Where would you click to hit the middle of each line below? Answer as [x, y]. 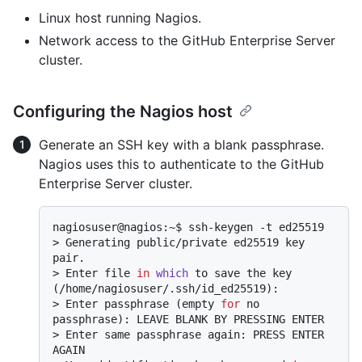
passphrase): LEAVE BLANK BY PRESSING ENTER [188, 319]
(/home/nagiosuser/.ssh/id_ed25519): [166, 288]
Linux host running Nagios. [120, 17]
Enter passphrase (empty [143, 303]
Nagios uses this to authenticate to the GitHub [181, 164]
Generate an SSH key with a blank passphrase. [181, 144]
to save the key [240, 273]
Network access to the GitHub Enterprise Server [187, 40]
